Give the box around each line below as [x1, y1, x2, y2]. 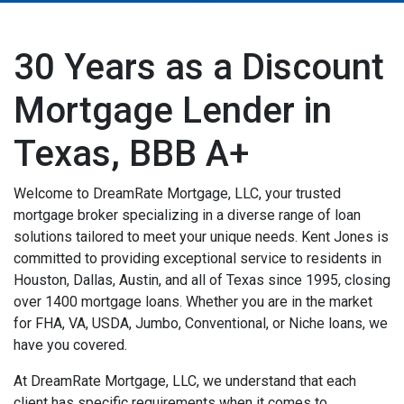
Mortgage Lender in [14, 88, 332, 132]
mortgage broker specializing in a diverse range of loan [14, 206, 361, 224]
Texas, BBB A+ [14, 132, 249, 175]
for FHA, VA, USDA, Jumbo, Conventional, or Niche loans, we [14, 314, 388, 332]
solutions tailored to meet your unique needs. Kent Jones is [14, 227, 389, 245]
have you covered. [14, 335, 127, 353]
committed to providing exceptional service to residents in [14, 249, 381, 267]
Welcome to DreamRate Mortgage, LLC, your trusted [14, 184, 341, 202]
